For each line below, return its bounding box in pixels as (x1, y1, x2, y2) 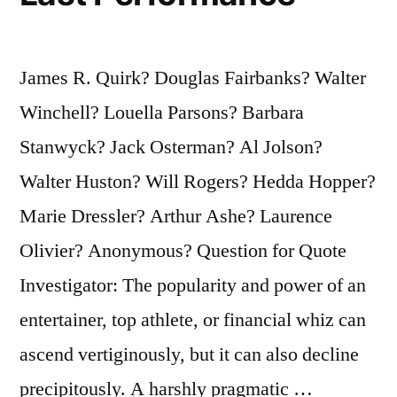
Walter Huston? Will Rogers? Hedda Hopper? (19, 168, 376, 194)
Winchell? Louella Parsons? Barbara (19, 99, 304, 125)
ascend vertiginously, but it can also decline (19, 341, 359, 367)
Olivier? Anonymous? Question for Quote (19, 237, 346, 263)
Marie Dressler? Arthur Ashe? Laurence (19, 203, 332, 229)
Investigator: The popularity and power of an (19, 272, 366, 298)
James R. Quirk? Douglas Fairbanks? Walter (19, 65, 366, 90)
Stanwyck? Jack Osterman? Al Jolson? (19, 134, 323, 160)
